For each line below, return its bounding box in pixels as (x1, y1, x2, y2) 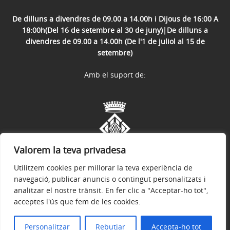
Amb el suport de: (84, 69, 146, 80)
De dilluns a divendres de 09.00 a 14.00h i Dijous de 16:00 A (12, 13, 218, 24)
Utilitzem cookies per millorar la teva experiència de (14, 163, 193, 172)
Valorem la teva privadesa (14, 144, 126, 156)
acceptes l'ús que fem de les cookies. (14, 197, 141, 206)
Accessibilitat (152, 199, 197, 208)
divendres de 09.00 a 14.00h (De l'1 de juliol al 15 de (25, 36, 205, 46)
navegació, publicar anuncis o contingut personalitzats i (14, 174, 206, 184)
